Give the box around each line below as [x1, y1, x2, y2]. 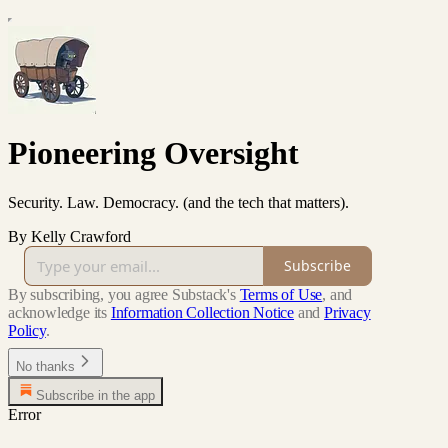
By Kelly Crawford [8, 227, 131, 245]
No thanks [16, 358, 75, 374]
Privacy [324, 303, 371, 321]
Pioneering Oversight [8, 135, 299, 172]
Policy [8, 321, 46, 339]
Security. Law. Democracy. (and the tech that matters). [8, 193, 349, 211]
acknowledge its [8, 303, 108, 321]
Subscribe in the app [36, 387, 155, 403]
